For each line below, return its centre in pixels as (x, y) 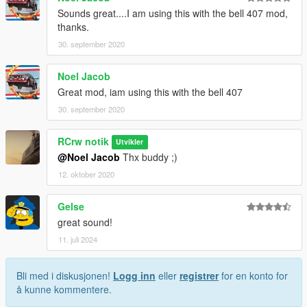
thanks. (73, 26)
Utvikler (130, 142)
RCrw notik (83, 141)
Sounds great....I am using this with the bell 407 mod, (173, 13)
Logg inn (134, 275)
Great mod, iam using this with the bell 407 (150, 91)
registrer (199, 275)
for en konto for (253, 275)
